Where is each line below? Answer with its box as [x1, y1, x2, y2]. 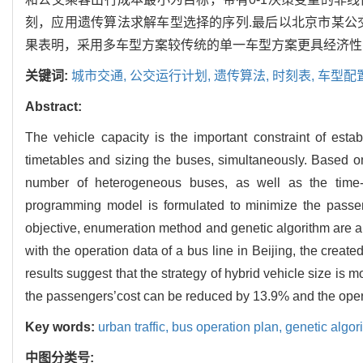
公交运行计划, [130, 69, 214, 83]
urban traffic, [98, 320, 172, 335]
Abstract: [25, 100, 82, 114]
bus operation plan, [172, 320, 285, 335]
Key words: [25, 320, 98, 335]
